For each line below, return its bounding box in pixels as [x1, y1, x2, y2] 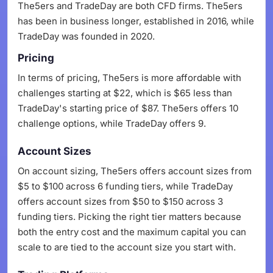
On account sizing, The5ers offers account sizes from [18, 165, 252, 177]
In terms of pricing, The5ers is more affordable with [18, 72, 241, 83]
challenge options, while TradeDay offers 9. [18, 118, 206, 129]
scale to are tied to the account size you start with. [18, 241, 236, 253]
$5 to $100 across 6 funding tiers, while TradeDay [18, 180, 233, 192]
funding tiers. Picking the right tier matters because [18, 211, 241, 222]
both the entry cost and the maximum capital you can [18, 226, 246, 238]
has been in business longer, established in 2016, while [18, 15, 254, 27]
